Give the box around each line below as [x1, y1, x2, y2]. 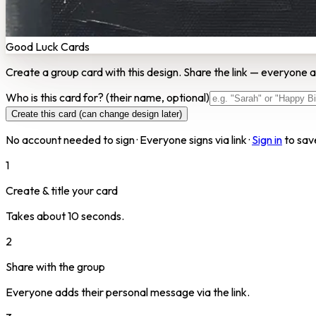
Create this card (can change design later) [11, 108, 182, 119]
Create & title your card [6, 183, 118, 197]
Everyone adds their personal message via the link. [6, 284, 250, 299]
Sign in [252, 132, 282, 147]
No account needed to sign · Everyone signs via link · [6, 132, 250, 147]
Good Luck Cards [6, 39, 90, 54]
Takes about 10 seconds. [6, 208, 124, 223]
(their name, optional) [106, 90, 209, 104]
